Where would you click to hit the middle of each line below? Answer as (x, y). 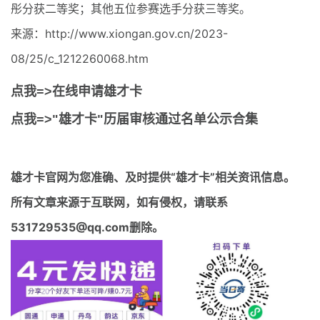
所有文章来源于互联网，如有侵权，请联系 (119, 202)
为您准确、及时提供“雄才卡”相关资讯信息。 (181, 177)
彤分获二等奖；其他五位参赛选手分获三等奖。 (131, 9)
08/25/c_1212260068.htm (80, 58)
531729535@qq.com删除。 (87, 227)
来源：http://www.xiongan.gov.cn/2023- (119, 33)
